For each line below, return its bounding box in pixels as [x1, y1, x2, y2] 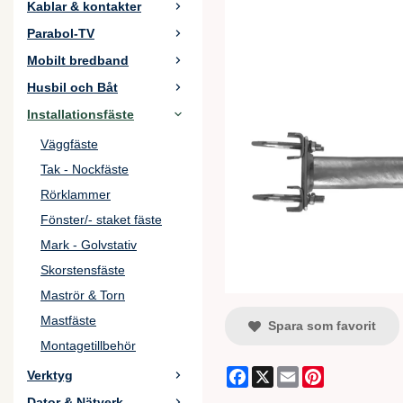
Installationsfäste [27, 107, 134, 121]
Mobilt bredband [27, 53, 129, 67]
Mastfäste [40, 313, 96, 327]
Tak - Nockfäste [40, 162, 129, 176]
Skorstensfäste [40, 263, 125, 277]
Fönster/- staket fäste [40, 212, 162, 227]
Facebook [248, 364, 312, 381]
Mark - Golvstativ [40, 237, 137, 252]
